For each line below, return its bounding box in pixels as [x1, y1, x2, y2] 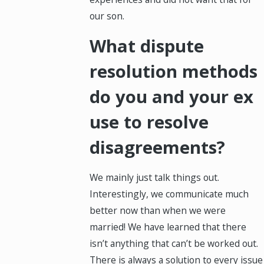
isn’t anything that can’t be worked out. [90, 237, 259, 250]
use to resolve [90, 110, 209, 134]
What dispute [90, 34, 204, 58]
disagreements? [90, 135, 226, 159]
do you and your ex [90, 84, 254, 108]
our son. [90, 9, 125, 22]
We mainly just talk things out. [90, 171, 220, 184]
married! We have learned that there [90, 220, 247, 234]
